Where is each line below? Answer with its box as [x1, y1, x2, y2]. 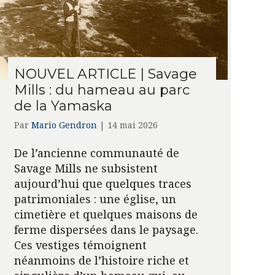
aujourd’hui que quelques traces [14, 176, 192, 191]
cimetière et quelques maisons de [14, 206, 198, 222]
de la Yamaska [14, 97, 112, 114]
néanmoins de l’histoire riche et [14, 252, 189, 268]
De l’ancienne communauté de [14, 145, 179, 160]
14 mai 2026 [107, 118, 158, 131]
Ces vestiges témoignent [14, 237, 147, 252]
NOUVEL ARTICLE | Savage [14, 65, 197, 82]
